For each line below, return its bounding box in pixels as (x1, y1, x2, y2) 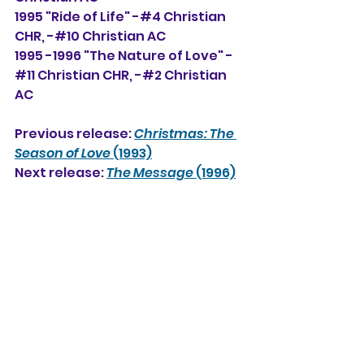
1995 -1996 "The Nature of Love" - (15, 45, 233, 65)
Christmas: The (134, 123, 236, 143)
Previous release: (15, 123, 134, 143)
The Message (106, 162, 193, 182)
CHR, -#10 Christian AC (15, 26, 166, 45)
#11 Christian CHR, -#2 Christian (15, 65, 229, 84)
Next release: (15, 162, 106, 182)
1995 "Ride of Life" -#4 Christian (15, 6, 228, 26)
